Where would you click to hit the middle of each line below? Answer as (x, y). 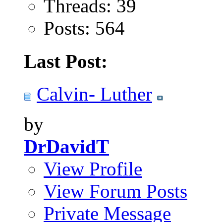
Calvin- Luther (94, 94)
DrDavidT (66, 146)
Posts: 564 (84, 28)
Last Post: (66, 61)
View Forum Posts (115, 191)
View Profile (93, 168)
